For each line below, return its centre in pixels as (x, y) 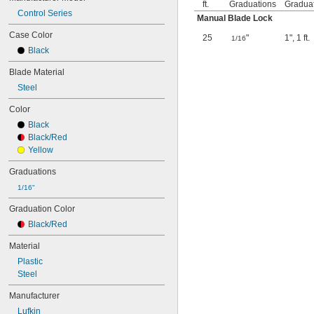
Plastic (30, 261)
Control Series (45, 13)
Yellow (41, 150)
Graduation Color (42, 209)
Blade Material (37, 72)
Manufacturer (34, 296)
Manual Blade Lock (235, 18)
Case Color (31, 35)
